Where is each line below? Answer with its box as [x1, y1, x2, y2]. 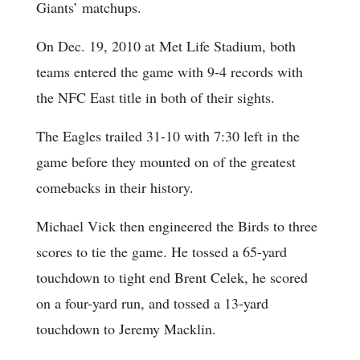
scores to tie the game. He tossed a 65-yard [36, 242, 287, 262]
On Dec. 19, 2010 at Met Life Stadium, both [36, 36, 296, 56]
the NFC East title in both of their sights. [36, 88, 275, 108]
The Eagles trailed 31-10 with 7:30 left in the [36, 126, 300, 146]
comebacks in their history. [36, 178, 194, 198]
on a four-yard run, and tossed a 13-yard [36, 293, 268, 313]
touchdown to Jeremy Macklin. [36, 319, 216, 339]
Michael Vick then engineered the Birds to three [36, 216, 317, 236]
